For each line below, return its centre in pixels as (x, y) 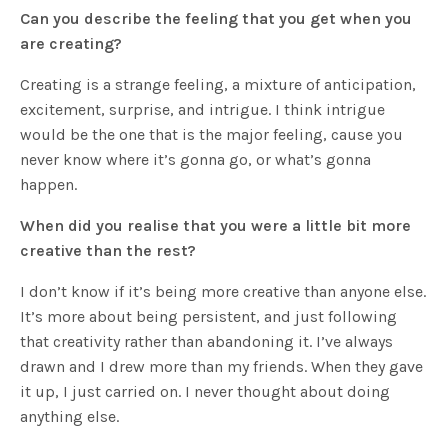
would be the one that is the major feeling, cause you (212, 135)
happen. (48, 185)
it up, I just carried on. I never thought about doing (205, 392)
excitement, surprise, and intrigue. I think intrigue (203, 110)
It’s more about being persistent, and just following (209, 317)
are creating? (71, 44)
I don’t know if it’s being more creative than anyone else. (223, 292)
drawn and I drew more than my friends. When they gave (222, 367)
